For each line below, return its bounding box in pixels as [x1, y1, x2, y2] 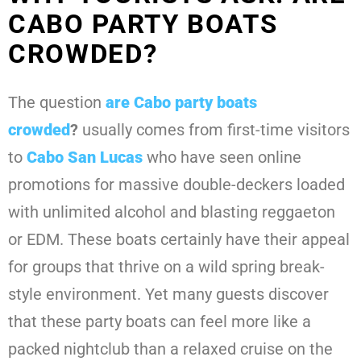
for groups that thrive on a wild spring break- [8, 257, 325, 277]
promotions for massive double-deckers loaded [8, 175, 345, 195]
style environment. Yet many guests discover [8, 284, 329, 305]
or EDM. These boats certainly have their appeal [8, 230, 350, 250]
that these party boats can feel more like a [8, 312, 311, 332]
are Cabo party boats [106, 93, 257, 113]
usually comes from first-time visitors [78, 120, 350, 140]
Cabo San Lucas [27, 147, 143, 168]
